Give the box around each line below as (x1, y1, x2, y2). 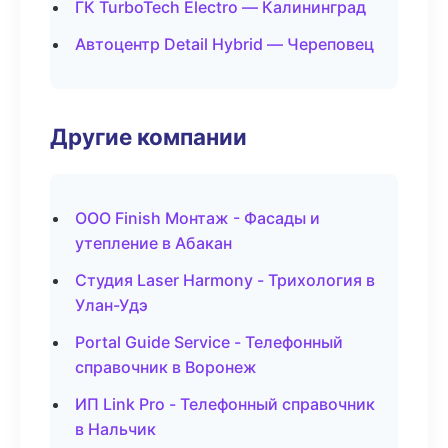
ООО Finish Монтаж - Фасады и (75, 208, 320, 228)
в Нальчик (75, 419, 156, 439)
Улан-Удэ (75, 295, 148, 315)
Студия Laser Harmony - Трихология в (75, 270, 375, 290)
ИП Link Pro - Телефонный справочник (75, 394, 375, 414)
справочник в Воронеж (75, 357, 257, 377)
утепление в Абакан (75, 233, 232, 253)
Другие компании (50, 123, 247, 150)
